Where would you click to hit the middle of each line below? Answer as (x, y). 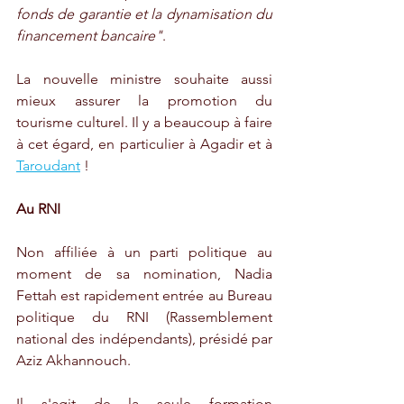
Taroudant (48, 166)
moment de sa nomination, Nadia (144, 274)
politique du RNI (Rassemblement (144, 317)
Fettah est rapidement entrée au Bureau (144, 296)
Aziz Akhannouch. (75, 361)
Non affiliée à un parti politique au (144, 252)
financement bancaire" (89, 36)
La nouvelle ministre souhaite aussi (144, 79)
